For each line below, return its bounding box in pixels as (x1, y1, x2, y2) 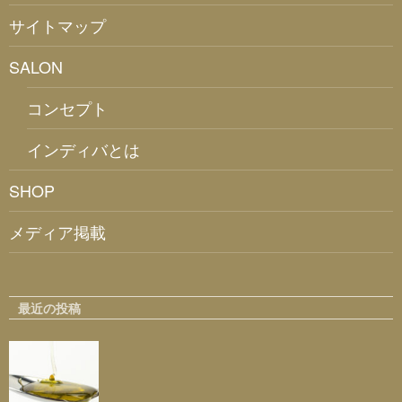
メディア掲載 (9, 219, 106, 243)
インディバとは (27, 136, 140, 161)
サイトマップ (9, 13, 106, 37)
